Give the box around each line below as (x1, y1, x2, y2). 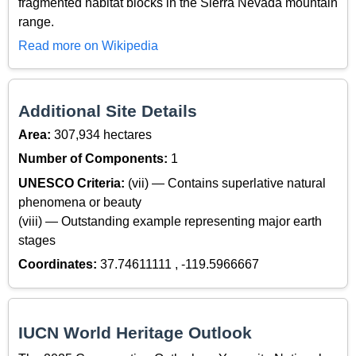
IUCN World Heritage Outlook (18, 323, 252, 342)
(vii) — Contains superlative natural (128, 176, 326, 190)
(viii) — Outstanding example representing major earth (18, 214, 322, 228)
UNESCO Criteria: (18, 176, 128, 190)
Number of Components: (18, 152, 171, 166)
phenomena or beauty (18, 195, 141, 209)
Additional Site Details (18, 101, 197, 120)
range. (18, 14, 54, 29)
